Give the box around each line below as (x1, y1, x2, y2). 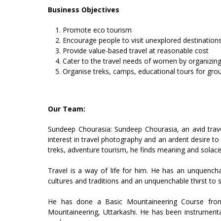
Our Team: (48, 104, 85, 113)
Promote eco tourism (63, 25, 134, 35)
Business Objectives (48, 4, 119, 14)
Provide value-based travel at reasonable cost (63, 45, 211, 55)
